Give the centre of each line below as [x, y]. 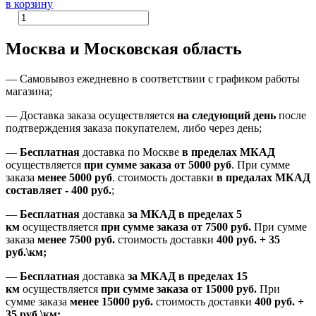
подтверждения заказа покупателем [91, 128]
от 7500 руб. [221, 226]
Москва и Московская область [124, 48]
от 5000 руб [203, 164]
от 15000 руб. [224, 288]
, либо [193, 128]
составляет [35, 190]
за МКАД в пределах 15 [188, 276]
